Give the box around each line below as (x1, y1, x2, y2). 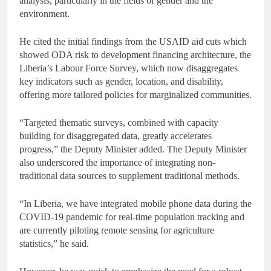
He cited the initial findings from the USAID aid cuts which (19, 36, 247, 47)
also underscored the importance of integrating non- (19, 157, 215, 168)
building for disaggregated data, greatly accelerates (19, 131, 212, 142)
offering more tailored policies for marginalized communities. (19, 90, 252, 100)
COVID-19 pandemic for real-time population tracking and (19, 212, 244, 223)
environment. (19, 8, 70, 19)
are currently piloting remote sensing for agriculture (19, 225, 214, 236)
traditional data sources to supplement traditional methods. (19, 171, 240, 181)
